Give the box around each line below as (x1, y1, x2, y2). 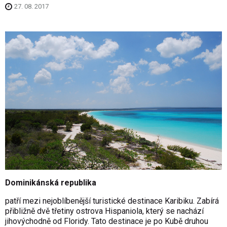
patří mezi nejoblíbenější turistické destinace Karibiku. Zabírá (5, 196, 219, 206)
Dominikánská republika (5, 177, 96, 187)
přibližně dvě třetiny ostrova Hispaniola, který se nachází (5, 206, 204, 216)
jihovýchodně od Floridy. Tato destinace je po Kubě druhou (5, 216, 208, 226)
